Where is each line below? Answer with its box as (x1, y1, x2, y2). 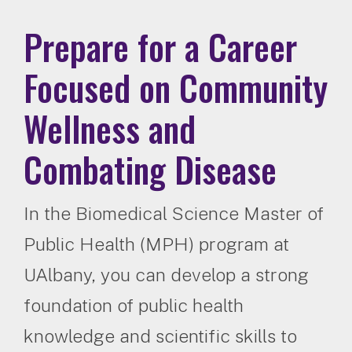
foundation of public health (24, 295, 244, 317)
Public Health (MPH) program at (24, 233, 289, 255)
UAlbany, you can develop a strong (24, 264, 309, 286)
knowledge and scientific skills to (24, 325, 297, 347)
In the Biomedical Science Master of (24, 203, 324, 225)
